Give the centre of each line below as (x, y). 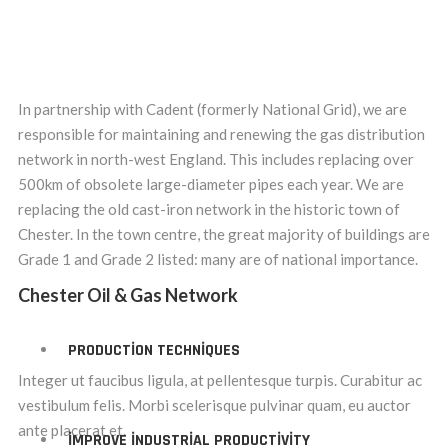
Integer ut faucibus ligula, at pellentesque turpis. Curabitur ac (220, 380)
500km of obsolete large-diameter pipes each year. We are (211, 184)
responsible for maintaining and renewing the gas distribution (221, 134)
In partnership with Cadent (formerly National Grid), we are (212, 109)
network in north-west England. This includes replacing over (216, 159)
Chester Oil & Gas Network (128, 295)
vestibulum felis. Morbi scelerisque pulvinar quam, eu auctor (214, 405)
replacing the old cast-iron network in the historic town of (209, 209)
